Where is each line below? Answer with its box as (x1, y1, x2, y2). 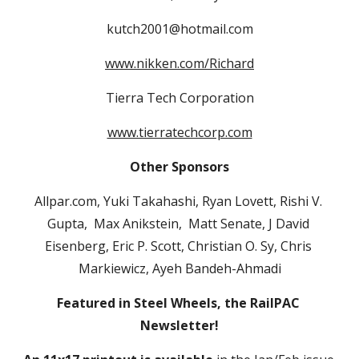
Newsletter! (140, 317, 219, 334)
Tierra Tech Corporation (105, 89, 254, 107)
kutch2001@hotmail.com (106, 20, 253, 38)
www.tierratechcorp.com (107, 123, 252, 141)
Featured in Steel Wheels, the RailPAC (56, 294, 300, 312)
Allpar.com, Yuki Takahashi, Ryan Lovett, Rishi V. (34, 192, 322, 210)
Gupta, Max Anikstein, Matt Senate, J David (46, 215, 309, 232)
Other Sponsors (130, 158, 229, 175)
